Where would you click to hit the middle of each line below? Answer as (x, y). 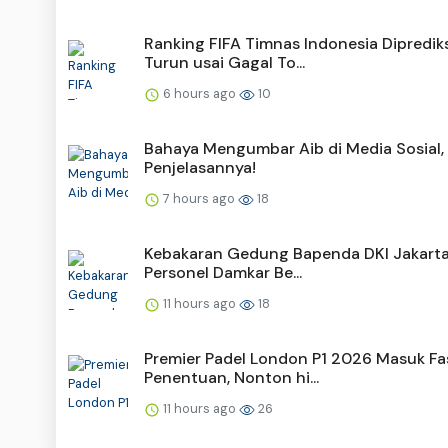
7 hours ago (199, 198)
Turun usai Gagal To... (224, 62)
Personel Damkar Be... (223, 272)
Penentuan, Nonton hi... (231, 377)
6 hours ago (199, 93)
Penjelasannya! (200, 167)
